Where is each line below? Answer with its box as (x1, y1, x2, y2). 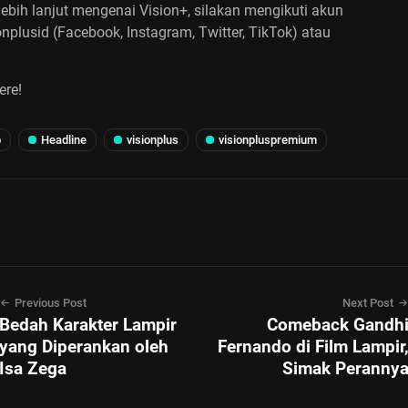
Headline (41, 133, 87, 147)
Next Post (342, 296, 393, 310)
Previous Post (15, 296, 87, 310)
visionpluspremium (219, 133, 317, 147)
